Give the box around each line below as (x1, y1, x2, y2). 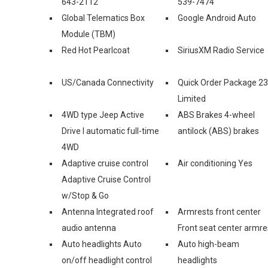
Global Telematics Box (62, 13, 145, 23)
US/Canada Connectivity (62, 77, 154, 87)
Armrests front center (178, 206, 261, 217)
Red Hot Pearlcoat (62, 45, 130, 55)
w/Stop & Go (62, 190, 109, 200)
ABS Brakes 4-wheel (178, 109, 255, 120)
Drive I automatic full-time (62, 126, 159, 136)
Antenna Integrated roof (62, 206, 154, 217)
